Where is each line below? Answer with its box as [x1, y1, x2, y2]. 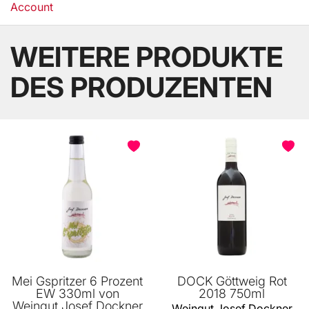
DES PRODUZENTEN [10, 70, 272, 105]
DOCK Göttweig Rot [177, 274, 287, 289]
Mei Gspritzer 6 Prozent [12, 274, 143, 289]
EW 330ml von [35, 286, 119, 301]
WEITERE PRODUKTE [10, 40, 283, 74]
